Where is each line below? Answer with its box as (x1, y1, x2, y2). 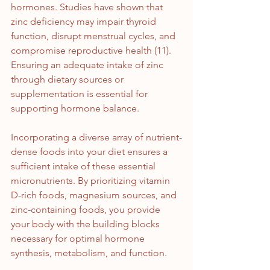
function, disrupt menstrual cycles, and (11, 30, 178, 42)
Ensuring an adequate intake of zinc (11, 59, 166, 71)
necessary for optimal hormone (11, 233, 147, 245)
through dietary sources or (11, 74, 126, 86)
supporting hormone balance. (11, 102, 139, 115)
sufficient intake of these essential (11, 160, 158, 172)
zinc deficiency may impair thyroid (11, 16, 159, 28)
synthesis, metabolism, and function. (11, 247, 167, 259)
